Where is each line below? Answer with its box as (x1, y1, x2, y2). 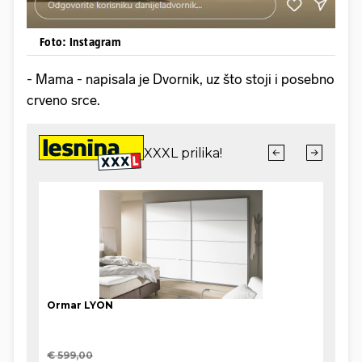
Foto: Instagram (40, 34, 121, 48)
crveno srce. (27, 91, 100, 108)
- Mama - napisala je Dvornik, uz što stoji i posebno (27, 70, 335, 87)
